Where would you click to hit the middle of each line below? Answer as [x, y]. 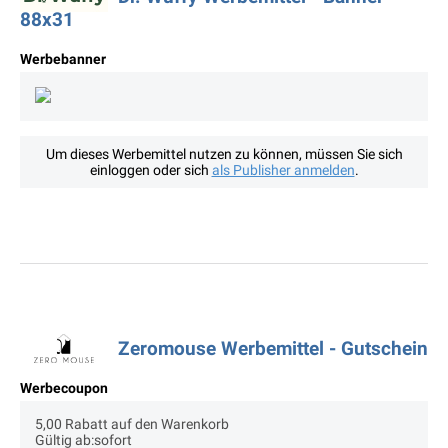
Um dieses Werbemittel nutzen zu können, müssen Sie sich [224, 154]
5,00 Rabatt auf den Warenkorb [132, 424]
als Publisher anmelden [283, 170]
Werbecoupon [64, 388]
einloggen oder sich [150, 170]
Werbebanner [63, 59]
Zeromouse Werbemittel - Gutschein [273, 349]
